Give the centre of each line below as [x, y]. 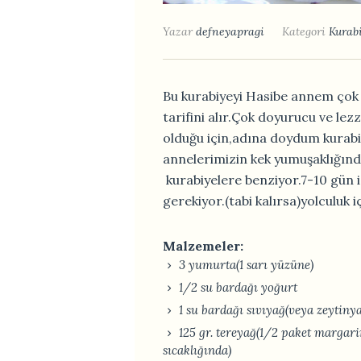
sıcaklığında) [197, 350]
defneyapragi [230, 31]
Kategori [305, 31]
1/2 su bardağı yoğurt [238, 287]
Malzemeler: [203, 245]
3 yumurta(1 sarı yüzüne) [246, 264]
